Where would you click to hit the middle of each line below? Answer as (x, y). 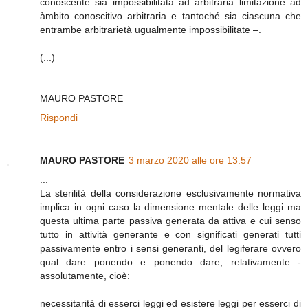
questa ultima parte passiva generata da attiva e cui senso (170, 221)
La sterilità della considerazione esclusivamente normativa (170, 194)
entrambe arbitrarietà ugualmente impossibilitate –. (151, 30)
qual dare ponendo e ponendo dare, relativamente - (170, 262)
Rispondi (59, 118)
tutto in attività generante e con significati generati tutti (170, 235)
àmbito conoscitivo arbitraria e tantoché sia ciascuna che (170, 16)
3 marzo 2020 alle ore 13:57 (190, 161)
